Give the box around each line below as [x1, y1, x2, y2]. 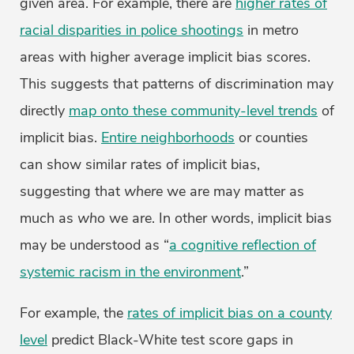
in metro [243, 21, 299, 40]
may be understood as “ [20, 235, 169, 255]
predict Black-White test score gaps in [47, 330, 293, 350]
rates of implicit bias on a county [127, 303, 332, 323]
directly [20, 101, 69, 121]
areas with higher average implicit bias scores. [20, 47, 311, 67]
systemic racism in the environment [20, 262, 241, 282]
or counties [235, 128, 308, 148]
